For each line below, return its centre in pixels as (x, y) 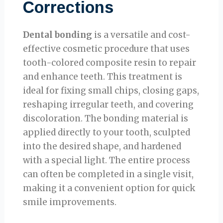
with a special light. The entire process (107, 160)
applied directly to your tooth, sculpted (107, 132)
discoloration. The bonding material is (106, 118)
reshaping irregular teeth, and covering (109, 104)
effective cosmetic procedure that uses (107, 49)
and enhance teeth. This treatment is (103, 76)
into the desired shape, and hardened (102, 146)
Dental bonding (58, 35)
